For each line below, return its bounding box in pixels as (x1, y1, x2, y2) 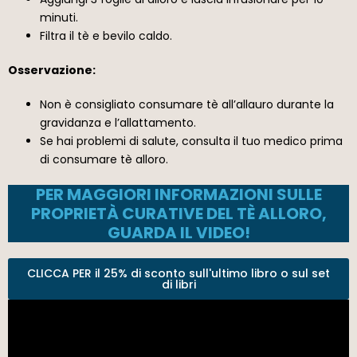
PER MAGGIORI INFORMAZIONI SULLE (35, 182, 322, 206)
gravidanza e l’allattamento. (40, 114, 196, 131)
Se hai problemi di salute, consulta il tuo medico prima (40, 132, 343, 149)
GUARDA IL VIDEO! (107, 221, 250, 244)
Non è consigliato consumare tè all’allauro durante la (40, 96, 334, 112)
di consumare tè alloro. (40, 151, 168, 167)
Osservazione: (8, 61, 96, 78)
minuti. (40, 9, 78, 25)
